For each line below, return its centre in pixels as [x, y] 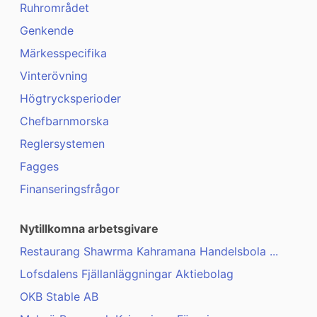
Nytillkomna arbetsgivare [89, 229]
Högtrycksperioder [70, 99]
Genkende [47, 31]
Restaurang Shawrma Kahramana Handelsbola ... [149, 252]
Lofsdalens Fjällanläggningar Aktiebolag [127, 274]
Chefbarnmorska [64, 121]
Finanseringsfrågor [70, 189]
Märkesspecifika [63, 53]
